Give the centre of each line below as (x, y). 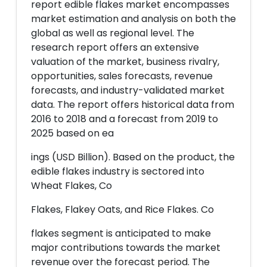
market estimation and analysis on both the (133, 19)
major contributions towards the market (126, 248)
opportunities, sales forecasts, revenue (122, 76)
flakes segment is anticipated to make (121, 233)
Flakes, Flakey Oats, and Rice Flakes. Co (122, 209)
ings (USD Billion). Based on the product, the (133, 157)
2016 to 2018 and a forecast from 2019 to (125, 119)
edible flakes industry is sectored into (118, 171)
